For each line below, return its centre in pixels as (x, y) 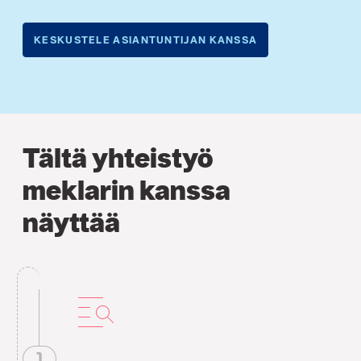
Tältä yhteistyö (118, 157)
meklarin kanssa (127, 189)
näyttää (71, 222)
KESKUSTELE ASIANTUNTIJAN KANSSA (146, 40)
